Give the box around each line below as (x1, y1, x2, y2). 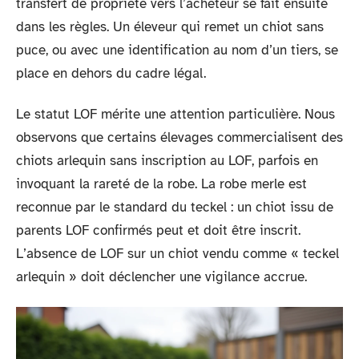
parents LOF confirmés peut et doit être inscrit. (16, 222, 301, 239)
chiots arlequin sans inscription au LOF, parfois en (16, 152, 318, 169)
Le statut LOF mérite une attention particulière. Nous (16, 106, 335, 123)
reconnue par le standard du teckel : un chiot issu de (16, 199, 333, 216)
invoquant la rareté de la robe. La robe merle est (16, 175, 307, 192)
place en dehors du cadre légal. (16, 64, 206, 82)
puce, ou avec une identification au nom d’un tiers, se (16, 41, 338, 58)
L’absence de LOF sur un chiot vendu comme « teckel (16, 245, 339, 262)
